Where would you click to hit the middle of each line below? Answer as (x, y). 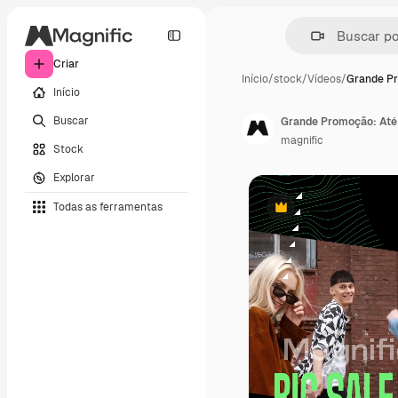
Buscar (71, 120)
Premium (302, 214)
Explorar (74, 177)
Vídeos (324, 79)
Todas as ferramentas (108, 207)
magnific (302, 140)
